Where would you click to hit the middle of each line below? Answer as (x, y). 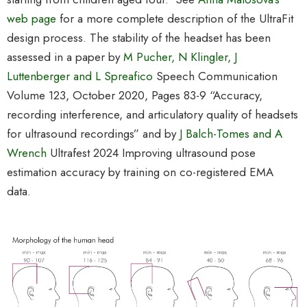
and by (161, 134)
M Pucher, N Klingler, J (180, 57)
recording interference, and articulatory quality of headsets (152, 114)
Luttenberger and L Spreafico (82, 76)
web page (32, 19)
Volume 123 (36, 95)
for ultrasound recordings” (75, 134)
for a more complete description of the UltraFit (175, 19)
